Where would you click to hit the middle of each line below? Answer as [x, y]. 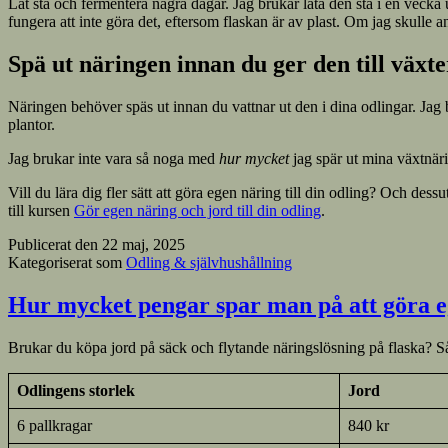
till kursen [41, 211]
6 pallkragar [54, 425]
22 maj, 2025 [143, 245]
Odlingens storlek [76, 390]
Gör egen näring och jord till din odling [197, 211]
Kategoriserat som [67, 263]
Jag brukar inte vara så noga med [113, 159]
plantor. [31, 125]
